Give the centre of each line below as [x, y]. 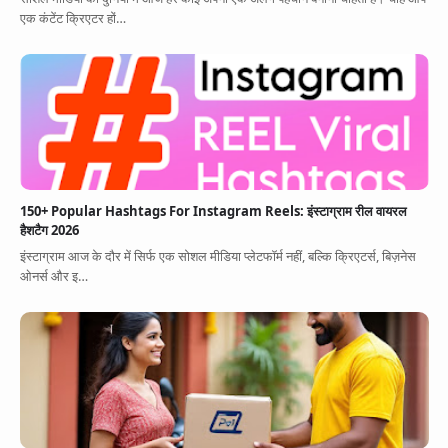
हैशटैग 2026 [49, 229]
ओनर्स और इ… [53, 276]
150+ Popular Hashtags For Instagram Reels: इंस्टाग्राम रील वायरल [213, 210]
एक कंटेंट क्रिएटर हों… [72, 18]
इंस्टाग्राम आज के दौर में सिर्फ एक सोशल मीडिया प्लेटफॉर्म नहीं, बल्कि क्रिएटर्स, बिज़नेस [217, 256]
